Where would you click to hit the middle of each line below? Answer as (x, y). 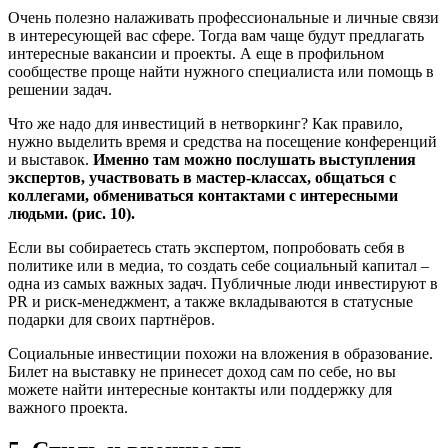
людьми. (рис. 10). (71, 213)
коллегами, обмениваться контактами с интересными (203, 195)
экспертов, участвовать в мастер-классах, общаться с (202, 177)
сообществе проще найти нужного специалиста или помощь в (221, 71)
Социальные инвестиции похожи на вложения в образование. (220, 353)
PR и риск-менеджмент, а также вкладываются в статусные (210, 301)
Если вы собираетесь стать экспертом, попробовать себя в (206, 247)
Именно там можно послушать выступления (254, 159)
